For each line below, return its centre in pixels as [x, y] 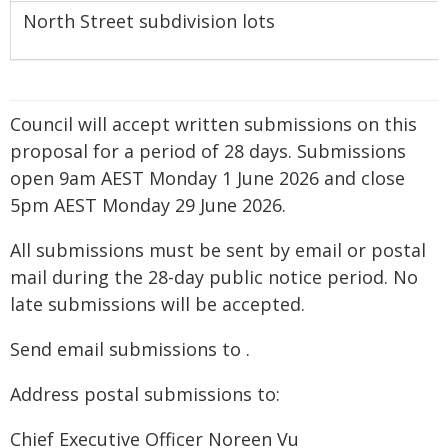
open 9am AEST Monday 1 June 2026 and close [207, 178]
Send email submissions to [128, 349]
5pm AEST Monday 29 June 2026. [148, 205]
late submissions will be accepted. [157, 304]
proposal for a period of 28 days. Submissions [208, 151]
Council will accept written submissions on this [213, 124]
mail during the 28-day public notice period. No [214, 277]
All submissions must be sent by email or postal [218, 250]
